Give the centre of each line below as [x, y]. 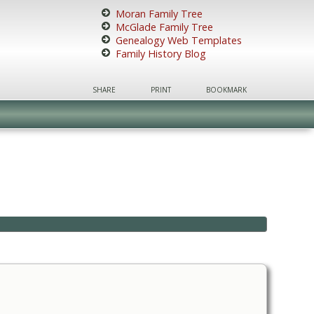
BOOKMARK [226, 90]
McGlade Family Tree [164, 27]
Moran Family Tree [159, 14]
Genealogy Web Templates [178, 40]
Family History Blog [161, 54]
